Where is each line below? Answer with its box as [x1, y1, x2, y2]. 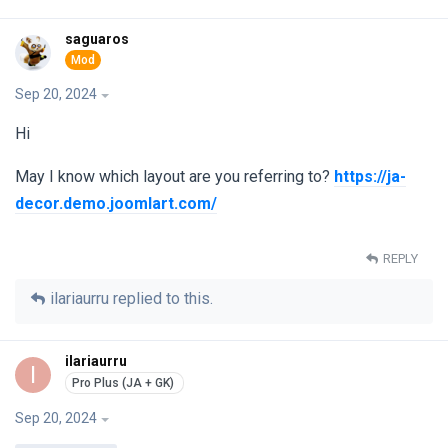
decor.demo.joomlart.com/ [15, 194, 217, 214]
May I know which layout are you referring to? [15, 167, 334, 187]
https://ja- [334, 167, 406, 187]
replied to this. [109, 289, 213, 309]
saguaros [65, 30, 129, 47]
